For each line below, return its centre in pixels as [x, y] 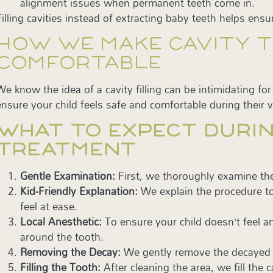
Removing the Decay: [72, 252]
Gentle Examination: [69, 176]
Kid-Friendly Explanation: [81, 191]
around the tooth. [62, 237]
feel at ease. [49, 207]
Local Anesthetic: [63, 222]
